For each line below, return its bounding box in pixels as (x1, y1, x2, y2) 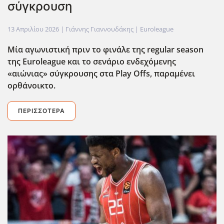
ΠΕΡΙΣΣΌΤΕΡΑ (18, 106, 65, 114)
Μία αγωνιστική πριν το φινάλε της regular (7, 43, 174, 55)
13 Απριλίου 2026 (7, 24, 59, 33)
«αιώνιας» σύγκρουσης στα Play (7, 67, 131, 79)
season (174, 43, 203, 55)
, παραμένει (150, 67, 195, 79)
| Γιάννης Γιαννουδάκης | (59, 24, 140, 33)
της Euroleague (7, 55, 65, 67)
